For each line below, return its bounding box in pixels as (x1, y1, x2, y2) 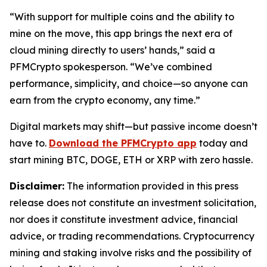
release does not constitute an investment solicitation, (10, 197, 256, 209)
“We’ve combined (130, 61, 212, 73)
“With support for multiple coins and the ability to (10, 11, 234, 23)
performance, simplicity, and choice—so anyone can (10, 77, 248, 90)
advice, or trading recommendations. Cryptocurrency (10, 230, 254, 243)
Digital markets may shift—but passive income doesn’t (10, 120, 257, 133)
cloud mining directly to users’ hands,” (10, 44, 184, 57)
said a (184, 44, 215, 57)
